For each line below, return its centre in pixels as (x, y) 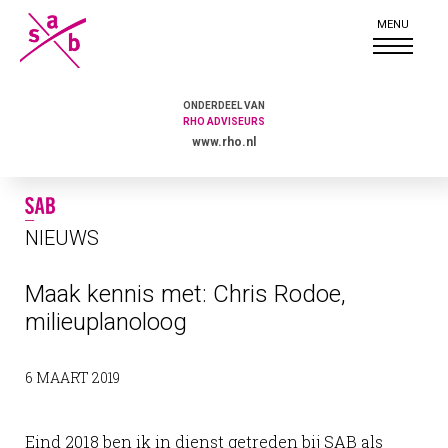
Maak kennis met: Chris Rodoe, (185, 294)
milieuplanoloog (106, 322)
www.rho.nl (224, 142)
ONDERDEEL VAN (224, 105)
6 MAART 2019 (72, 378)
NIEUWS (62, 238)
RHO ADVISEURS (224, 121)
